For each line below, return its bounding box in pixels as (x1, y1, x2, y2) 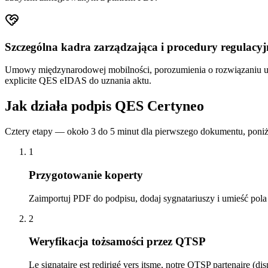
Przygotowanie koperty (29, 168, 143, 181)
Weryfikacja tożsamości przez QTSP (29, 235, 206, 248)
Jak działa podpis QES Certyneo (5, 98, 204, 114)
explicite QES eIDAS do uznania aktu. (5, 75, 151, 86)
